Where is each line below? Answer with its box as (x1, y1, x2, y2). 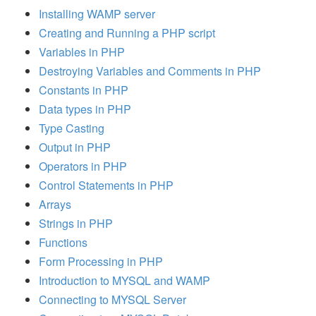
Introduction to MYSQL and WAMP (39, 272, 210, 288)
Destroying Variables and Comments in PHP (39, 62, 261, 79)
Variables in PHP (39, 43, 125, 60)
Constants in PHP (39, 81, 128, 98)
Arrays (39, 195, 71, 212)
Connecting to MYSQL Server (39, 291, 186, 308)
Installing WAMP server (39, 5, 155, 22)
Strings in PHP (39, 214, 113, 231)
